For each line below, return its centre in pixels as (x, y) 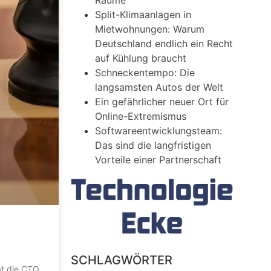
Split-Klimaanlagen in (143, 15)
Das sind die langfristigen (153, 145)
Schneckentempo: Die (145, 73)
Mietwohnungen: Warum (150, 29)
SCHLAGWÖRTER (122, 260)
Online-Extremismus (141, 116)
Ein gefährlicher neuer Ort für (162, 102)
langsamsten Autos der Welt (159, 87)
